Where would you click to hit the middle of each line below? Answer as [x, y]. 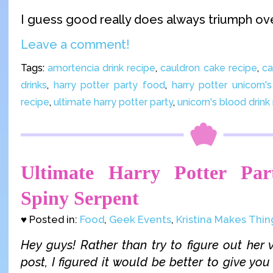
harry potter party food [109, 85]
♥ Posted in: [50, 220]
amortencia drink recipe [102, 68]
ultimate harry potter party [113, 102]
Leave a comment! [75, 44]
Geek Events [140, 220]
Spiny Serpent [80, 198]
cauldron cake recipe [209, 68]
